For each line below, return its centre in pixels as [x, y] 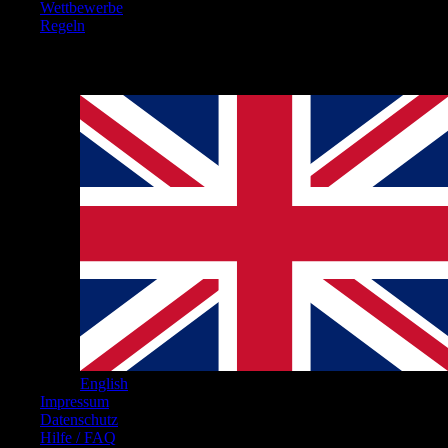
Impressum [74, 402]
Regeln [62, 25]
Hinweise [70, 64]
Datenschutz [79, 420]
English [104, 384]
